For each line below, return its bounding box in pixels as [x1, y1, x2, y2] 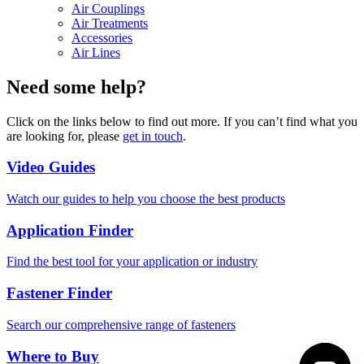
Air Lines [71, 45, 120, 59]
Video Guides [6, 158, 95, 176]
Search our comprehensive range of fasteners [6, 317, 236, 331]
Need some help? [6, 76, 146, 97]
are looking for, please [6, 128, 123, 143]
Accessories [71, 30, 132, 45]
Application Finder [6, 221, 133, 239]
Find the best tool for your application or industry [6, 254, 258, 269]
